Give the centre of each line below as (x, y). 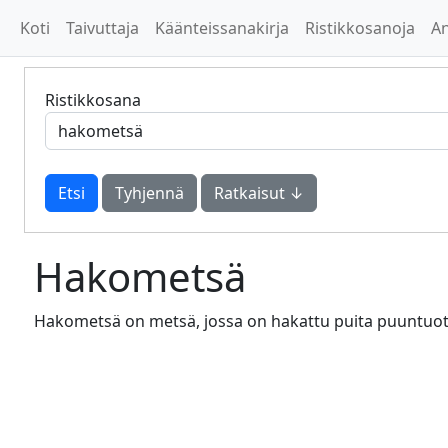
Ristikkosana (93, 100)
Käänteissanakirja (222, 28)
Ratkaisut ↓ (259, 193)
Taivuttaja (102, 28)
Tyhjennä (149, 193)
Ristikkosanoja (360, 28)
